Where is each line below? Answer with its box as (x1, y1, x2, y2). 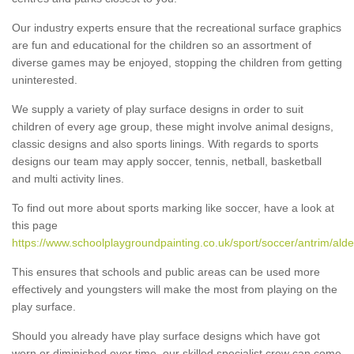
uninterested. (12, 73, 77, 86)
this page (12, 218, 58, 232)
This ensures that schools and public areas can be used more (12, 265, 320, 278)
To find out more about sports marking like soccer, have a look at (12, 201, 334, 214)
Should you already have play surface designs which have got (12, 329, 320, 342)
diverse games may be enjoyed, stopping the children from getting (12, 55, 342, 69)
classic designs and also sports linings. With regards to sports (12, 137, 318, 150)
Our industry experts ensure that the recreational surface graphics (12, 21, 341, 34)
